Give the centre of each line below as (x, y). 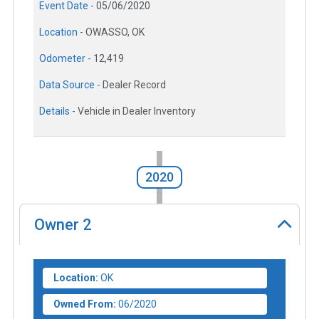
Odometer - (66, 59)
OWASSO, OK (115, 32)
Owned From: (85, 304)
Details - (58, 111)
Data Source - (71, 85)
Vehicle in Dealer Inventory (137, 111)
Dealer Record (134, 85)
